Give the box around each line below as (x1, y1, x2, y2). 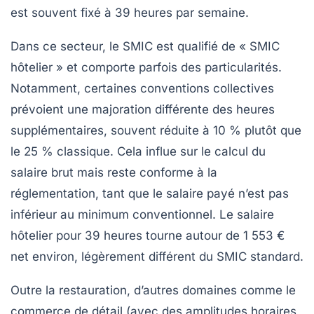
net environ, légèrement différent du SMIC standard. (11, 250, 303, 264)
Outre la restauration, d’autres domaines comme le (11, 283, 296, 298)
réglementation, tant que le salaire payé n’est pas (11, 186, 289, 201)
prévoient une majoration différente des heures (11, 102, 275, 117)
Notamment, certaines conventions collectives (11, 81, 274, 96)
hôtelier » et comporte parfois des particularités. (11, 60, 282, 75)
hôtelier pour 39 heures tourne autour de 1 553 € (11, 228, 285, 243)
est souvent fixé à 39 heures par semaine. (11, 6, 249, 20)
